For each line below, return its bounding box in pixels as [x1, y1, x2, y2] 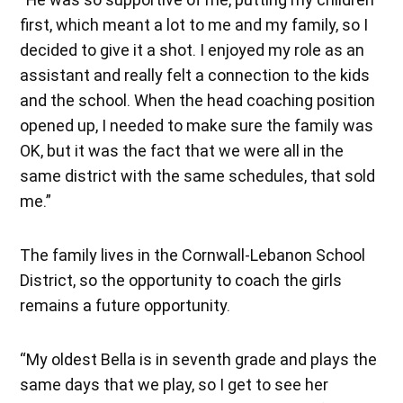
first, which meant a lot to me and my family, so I [20, 14, 369, 34]
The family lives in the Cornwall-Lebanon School [20, 245, 366, 264]
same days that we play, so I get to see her [20, 374, 329, 394]
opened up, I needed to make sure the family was [20, 115, 374, 135]
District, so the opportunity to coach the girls [20, 270, 343, 290]
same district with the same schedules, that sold [20, 166, 376, 185]
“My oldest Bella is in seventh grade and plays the [20, 349, 378, 369]
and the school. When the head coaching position [20, 90, 376, 110]
